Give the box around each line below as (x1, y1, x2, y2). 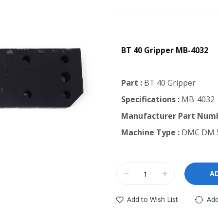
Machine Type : (121, 127, 180, 138)
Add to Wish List (127, 195, 178, 204)
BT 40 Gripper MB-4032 (121, 45, 208, 55)
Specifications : (121, 94, 180, 105)
